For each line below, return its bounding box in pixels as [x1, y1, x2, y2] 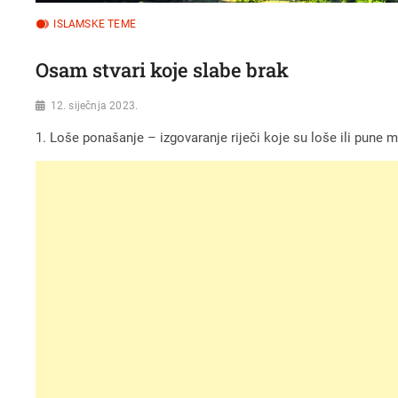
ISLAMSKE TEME [53, 18, 136, 30]
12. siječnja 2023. [50, 99, 139, 112]
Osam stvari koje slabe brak [36, 56, 290, 83]
